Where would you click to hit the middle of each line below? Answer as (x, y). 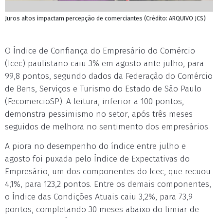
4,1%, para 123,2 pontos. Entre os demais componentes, (108, 184)
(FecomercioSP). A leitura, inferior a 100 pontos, (94, 101)
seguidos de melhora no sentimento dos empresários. (107, 127)
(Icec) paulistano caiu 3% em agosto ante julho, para (104, 64)
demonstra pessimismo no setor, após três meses (99, 114)
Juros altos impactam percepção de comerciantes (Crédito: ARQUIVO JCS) (105, 18)
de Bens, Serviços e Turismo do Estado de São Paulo (103, 89)
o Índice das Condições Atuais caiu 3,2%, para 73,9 (99, 197)
